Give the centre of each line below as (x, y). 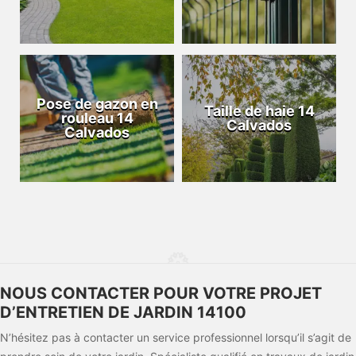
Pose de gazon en (97, 104)
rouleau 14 (97, 118)
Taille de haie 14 (259, 111)
